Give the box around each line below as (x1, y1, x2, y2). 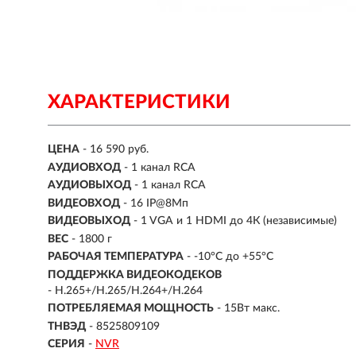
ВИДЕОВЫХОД (48, 215, 130, 227)
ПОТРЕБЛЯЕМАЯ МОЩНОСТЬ (48, 303, 214, 315)
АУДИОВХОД (48, 161, 121, 173)
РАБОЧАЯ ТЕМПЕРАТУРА (48, 251, 184, 263)
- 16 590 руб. (83, 144, 149, 156)
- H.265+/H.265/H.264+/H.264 (48, 284, 203, 296)
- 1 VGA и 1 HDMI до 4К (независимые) (133, 215, 337, 227)
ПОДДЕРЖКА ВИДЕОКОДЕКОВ (48, 269, 222, 281)
